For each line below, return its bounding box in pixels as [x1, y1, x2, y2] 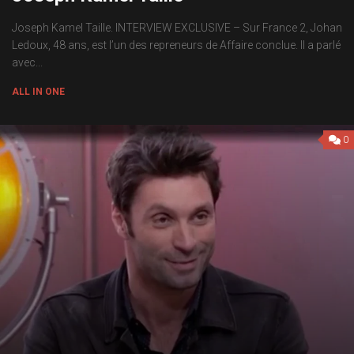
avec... [12, 56, 43, 69]
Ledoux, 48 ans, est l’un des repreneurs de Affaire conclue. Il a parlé [12, 39, 341, 51]
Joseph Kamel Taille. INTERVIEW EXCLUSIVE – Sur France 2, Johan [12, 21, 342, 34]
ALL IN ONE [12, 86, 65, 97]
